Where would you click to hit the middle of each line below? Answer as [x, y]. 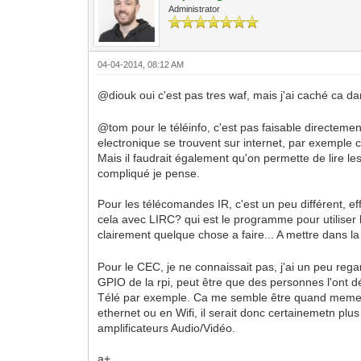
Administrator [195, 8]
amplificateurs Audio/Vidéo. [167, 328]
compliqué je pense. [149, 173]
